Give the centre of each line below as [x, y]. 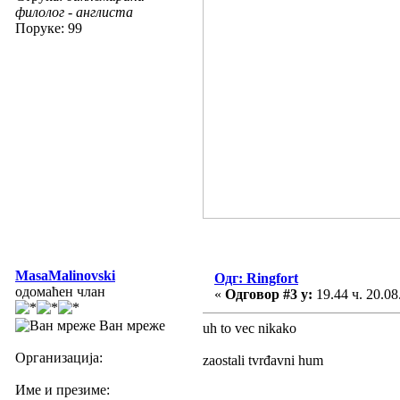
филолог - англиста [74, 12]
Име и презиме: [62, 389]
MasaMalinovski [65, 275]
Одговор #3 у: [269, 294]
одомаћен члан [60, 291]
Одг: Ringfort [256, 278]
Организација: [59, 357]
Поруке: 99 [49, 28]
